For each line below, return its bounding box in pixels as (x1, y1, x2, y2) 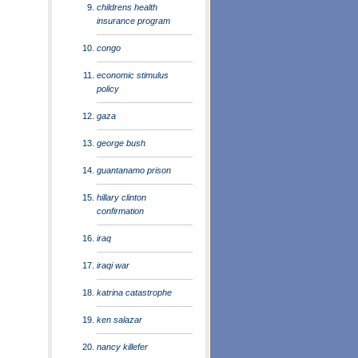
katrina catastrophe (97, 287, 172, 297)
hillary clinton (97, 192, 146, 202)
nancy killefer (97, 341, 148, 352)
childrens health (97, 2, 157, 12)
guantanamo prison (97, 165, 171, 175)
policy (97, 83, 119, 93)
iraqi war (97, 260, 129, 270)
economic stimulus (97, 70, 169, 80)
